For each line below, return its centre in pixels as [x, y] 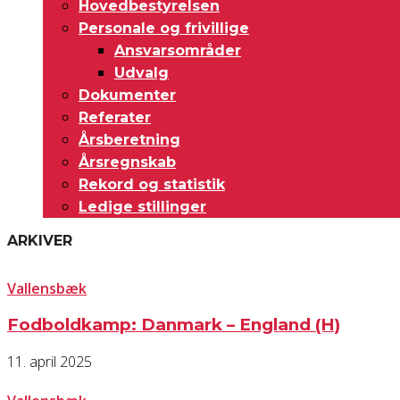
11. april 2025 [50, 362]
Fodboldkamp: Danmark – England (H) [174, 325]
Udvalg [142, 73]
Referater [115, 117]
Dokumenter [127, 95]
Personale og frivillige [164, 28]
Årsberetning [129, 140]
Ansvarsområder [178, 50]
